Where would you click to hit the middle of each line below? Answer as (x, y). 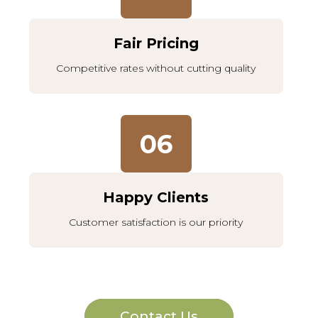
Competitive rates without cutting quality (156, 68)
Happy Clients (156, 197)
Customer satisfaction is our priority (156, 222)
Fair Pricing (156, 43)
